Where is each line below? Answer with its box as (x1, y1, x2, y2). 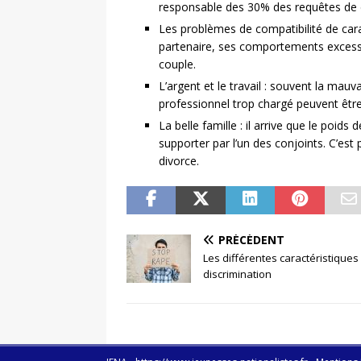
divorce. (159, 152, 199, 168)
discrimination (203, 266, 272, 281)
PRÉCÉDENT (218, 231, 284, 247)
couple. (159, 56, 196, 72)
